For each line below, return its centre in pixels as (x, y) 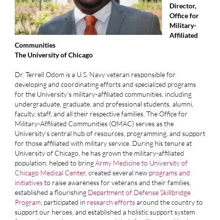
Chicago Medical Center (50, 172)
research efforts (111, 202)
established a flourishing (51, 192)
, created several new (117, 172)
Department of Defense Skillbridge (139, 192)
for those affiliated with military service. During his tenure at (103, 143)
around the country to (169, 202)
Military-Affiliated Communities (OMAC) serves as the (94, 123)
